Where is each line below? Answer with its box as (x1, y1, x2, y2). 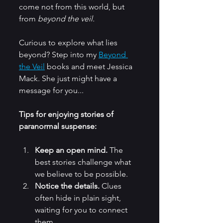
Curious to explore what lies (19, 38, 119, 48)
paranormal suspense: (19, 121, 97, 131)
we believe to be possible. (35, 169, 128, 179)
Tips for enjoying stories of (19, 110, 115, 119)
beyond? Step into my (19, 50, 99, 60)
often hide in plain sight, (35, 193, 123, 203)
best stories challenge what (35, 157, 133, 167)
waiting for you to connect (35, 205, 129, 215)
